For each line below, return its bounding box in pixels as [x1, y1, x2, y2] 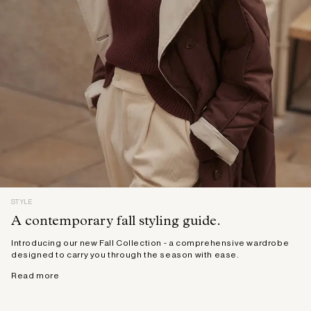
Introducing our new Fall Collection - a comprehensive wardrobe [11, 237, 289, 248]
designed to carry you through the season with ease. [11, 249, 239, 260]
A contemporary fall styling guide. [11, 215, 221, 229]
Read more [11, 270, 60, 280]
